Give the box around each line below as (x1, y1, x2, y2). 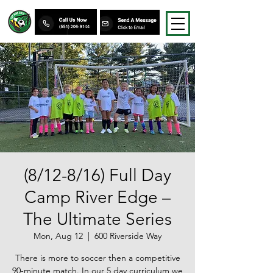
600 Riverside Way (94, 230, 161, 241)
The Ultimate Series (23, 209, 172, 229)
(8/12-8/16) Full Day (24, 165, 171, 185)
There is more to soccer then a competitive (15, 252, 180, 263)
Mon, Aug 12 (34, 230, 83, 241)
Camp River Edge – (24, 187, 171, 207)
